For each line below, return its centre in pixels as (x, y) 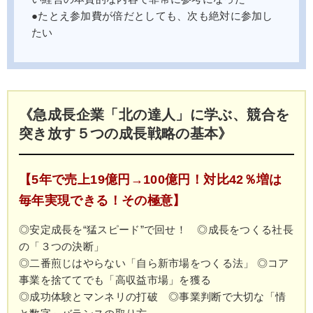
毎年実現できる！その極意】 (102, 200)
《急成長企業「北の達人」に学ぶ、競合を (154, 114)
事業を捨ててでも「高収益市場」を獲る (115, 280)
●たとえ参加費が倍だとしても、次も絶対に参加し (152, 16)
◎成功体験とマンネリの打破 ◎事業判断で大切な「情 (153, 297)
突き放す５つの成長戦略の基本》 (126, 133)
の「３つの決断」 (62, 246)
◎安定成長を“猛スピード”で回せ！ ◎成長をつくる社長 (156, 230)
